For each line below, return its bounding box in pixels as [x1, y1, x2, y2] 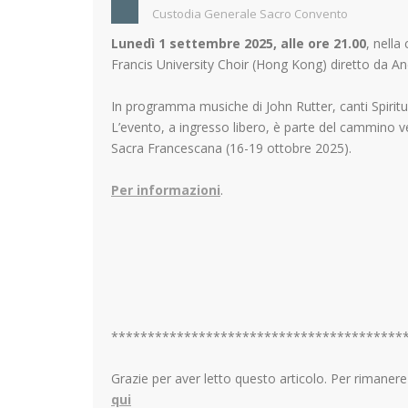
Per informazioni [111, 181, 220, 199]
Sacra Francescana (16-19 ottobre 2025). [111, 139, 352, 158]
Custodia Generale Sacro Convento [152, 5, 348, 23]
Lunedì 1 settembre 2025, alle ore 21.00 [111, 35, 366, 53]
